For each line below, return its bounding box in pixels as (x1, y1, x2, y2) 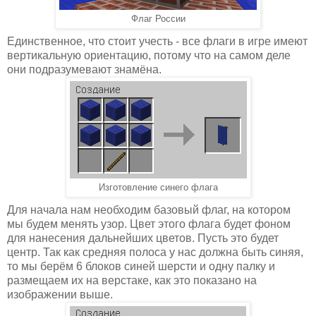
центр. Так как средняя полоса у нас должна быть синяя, (7, 245, 303, 258)
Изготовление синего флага (98, 182, 218, 193)
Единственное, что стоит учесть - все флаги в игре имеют (7, 35, 308, 47)
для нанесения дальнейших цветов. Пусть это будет (7, 231, 279, 244)
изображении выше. (7, 288, 113, 300)
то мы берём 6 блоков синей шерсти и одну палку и (7, 260, 275, 272)
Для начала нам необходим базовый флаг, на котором (7, 203, 291, 216)
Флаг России (130, 13, 186, 24)
